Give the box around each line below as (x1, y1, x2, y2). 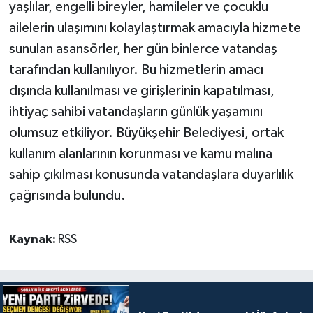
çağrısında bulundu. (8, 188, 126, 203)
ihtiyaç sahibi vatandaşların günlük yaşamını (8, 104, 263, 119)
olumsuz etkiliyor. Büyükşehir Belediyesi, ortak (8, 125, 284, 140)
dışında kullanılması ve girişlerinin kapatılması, (8, 83, 275, 98)
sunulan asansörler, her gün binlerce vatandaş (8, 41, 277, 56)
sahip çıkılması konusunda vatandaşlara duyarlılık (8, 167, 293, 182)
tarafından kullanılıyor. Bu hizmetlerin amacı (8, 62, 263, 77)
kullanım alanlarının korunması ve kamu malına (8, 146, 272, 161)
